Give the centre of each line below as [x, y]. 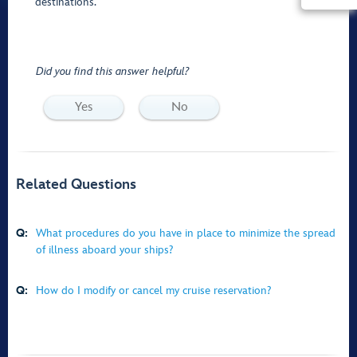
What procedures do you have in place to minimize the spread [186, 233]
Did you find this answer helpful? [112, 71]
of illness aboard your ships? [104, 250]
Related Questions [76, 184]
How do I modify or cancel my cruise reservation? [153, 290]
